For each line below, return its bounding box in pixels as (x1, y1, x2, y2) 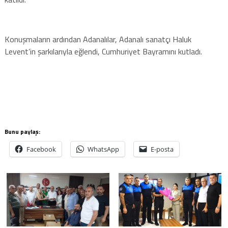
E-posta (150, 144, 174, 154)
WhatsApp (87, 144, 119, 154)
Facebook (26, 144, 56, 154)
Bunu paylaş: (4, 126, 40, 136)
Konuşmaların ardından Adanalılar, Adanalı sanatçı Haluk (4, 33, 191, 45)
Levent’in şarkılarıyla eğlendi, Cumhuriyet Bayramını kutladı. (4, 45, 202, 58)
